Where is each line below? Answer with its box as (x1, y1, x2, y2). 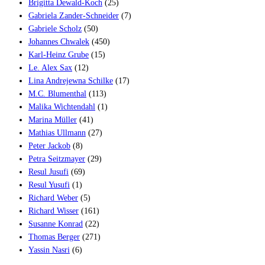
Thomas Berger (28, 232, 80, 241)
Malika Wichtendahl (28, 102, 95, 111)
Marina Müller (28, 115, 77, 124)
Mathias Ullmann (28, 128, 86, 137)
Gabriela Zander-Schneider (28, 11, 119, 20)
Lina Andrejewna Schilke (28, 76, 113, 85)
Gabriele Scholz (28, 24, 82, 33)
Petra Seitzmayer (28, 154, 85, 163)
